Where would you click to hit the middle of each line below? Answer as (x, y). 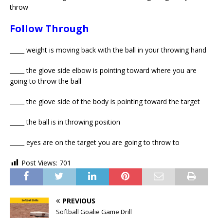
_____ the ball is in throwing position (65, 122)
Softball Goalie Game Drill (94, 211)
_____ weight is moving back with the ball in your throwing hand (108, 50)
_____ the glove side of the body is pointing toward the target (105, 101)
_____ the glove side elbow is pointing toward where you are (103, 70)
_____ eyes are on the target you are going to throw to (95, 142)
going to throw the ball (45, 81)
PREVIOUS (79, 200)
